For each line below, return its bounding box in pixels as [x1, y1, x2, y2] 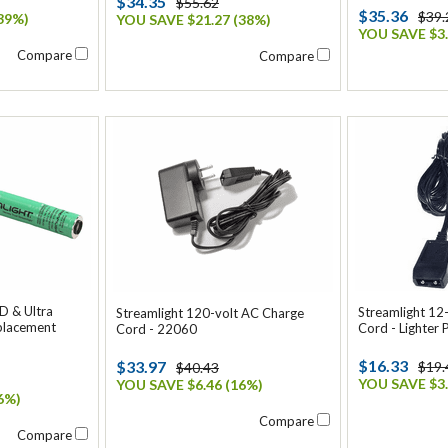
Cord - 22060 [116, 321, 197, 337]
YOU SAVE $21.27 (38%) [116, 11, 271, 28]
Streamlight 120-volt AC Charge [116, 305, 304, 321]
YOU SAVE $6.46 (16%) [116, 376, 263, 393]
